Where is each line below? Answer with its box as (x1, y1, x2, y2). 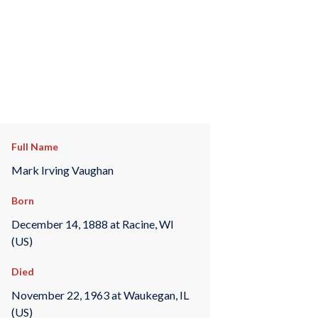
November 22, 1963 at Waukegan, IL (11, 287, 189, 302)
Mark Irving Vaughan (11, 163, 114, 177)
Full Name (11, 141, 58, 153)
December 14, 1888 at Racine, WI (11, 216, 174, 231)
